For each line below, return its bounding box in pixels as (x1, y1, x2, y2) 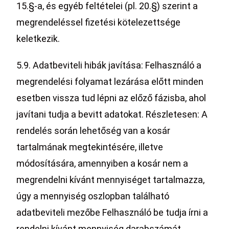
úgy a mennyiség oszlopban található (16, 191, 170, 201)
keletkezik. (16, 33, 60, 44)
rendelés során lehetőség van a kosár (16, 125, 171, 136)
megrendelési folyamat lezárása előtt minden (16, 76, 204, 87)
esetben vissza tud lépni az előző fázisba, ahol (16, 93, 207, 103)
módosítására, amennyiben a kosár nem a (16, 158, 189, 169)
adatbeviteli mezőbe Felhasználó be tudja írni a (16, 207, 209, 218)
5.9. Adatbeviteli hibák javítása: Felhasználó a (16, 60, 202, 71)
